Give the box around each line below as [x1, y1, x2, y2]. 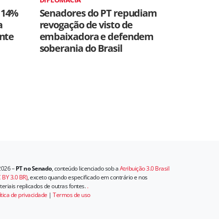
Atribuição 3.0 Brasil [119, 164, 169, 173]
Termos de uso [53, 191, 90, 199]
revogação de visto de [39, 18, 133, 31]
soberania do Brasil [39, 42, 122, 55]
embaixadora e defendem [39, 30, 154, 43]
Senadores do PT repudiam [39, 6, 157, 20]
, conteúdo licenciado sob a [51, 164, 120, 173]
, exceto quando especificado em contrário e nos [27, 173, 148, 181]
